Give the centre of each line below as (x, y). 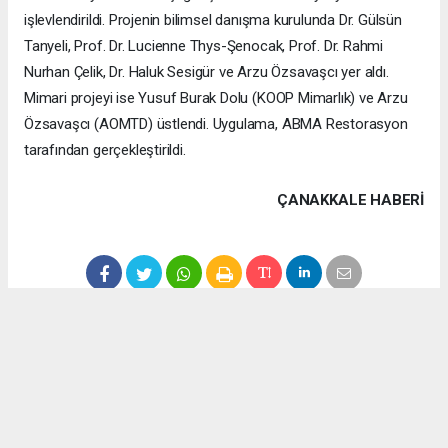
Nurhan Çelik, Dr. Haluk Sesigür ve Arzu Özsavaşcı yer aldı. (206, 72)
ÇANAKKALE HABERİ (350, 200)
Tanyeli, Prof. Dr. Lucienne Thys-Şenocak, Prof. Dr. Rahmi (204, 46)
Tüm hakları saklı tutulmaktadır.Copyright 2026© (224, 433)
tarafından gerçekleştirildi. (105, 150)
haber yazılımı (282, 414)
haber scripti (219, 414)
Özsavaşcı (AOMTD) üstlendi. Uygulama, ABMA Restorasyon (216, 124)
